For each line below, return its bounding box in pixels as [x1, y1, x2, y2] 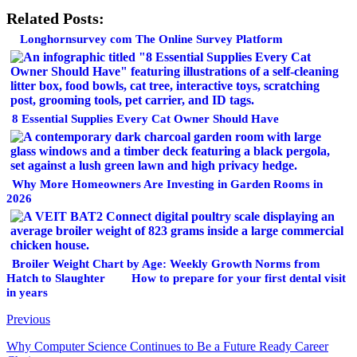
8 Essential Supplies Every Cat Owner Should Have [12, 112, 279, 126]
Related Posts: [6, 10, 104, 28]
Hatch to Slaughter [6, 271, 105, 285]
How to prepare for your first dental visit [131, 271, 346, 285]
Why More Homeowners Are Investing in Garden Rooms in [12, 177, 323, 191]
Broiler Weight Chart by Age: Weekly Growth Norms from [12, 257, 320, 271]
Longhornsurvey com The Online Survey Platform [20, 32, 283, 46]
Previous [6, 312, 50, 327]
